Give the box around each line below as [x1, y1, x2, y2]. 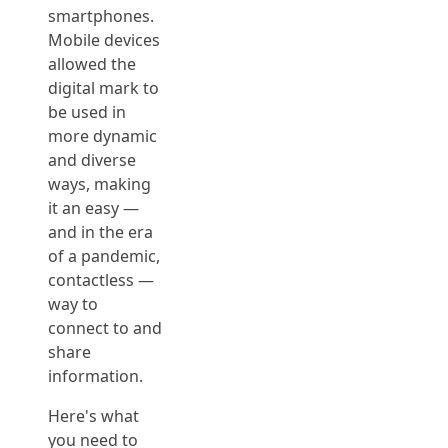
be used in [48, 101, 126, 123]
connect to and [48, 317, 162, 339]
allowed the [48, 53, 136, 75]
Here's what [48, 405, 139, 427]
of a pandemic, [48, 245, 160, 267]
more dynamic [48, 125, 157, 147]
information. [48, 365, 143, 387]
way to [48, 293, 98, 315]
